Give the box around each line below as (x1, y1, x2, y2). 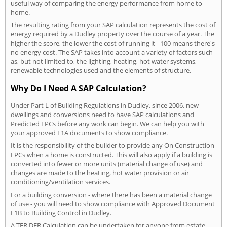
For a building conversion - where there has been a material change (11, 190, 212, 199)
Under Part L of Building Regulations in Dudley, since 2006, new (11, 100, 199, 110)
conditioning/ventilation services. (11, 177, 110, 186)
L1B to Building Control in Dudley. (11, 208, 111, 217)
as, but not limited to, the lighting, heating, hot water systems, (11, 57, 197, 66)
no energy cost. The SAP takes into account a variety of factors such (11, 48, 213, 57)
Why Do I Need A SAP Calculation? (11, 83, 146, 94)
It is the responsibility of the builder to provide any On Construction (11, 140, 214, 150)
